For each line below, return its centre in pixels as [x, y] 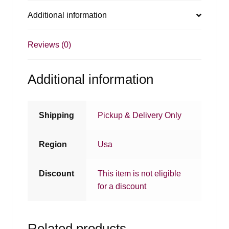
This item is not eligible [140, 173]
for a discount [122, 186]
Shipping [57, 115]
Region [53, 144]
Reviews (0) [49, 45]
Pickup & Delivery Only [140, 115]
